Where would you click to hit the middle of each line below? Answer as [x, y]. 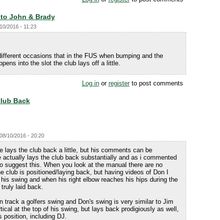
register [119, 83]
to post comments [156, 83]
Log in [90, 83]
